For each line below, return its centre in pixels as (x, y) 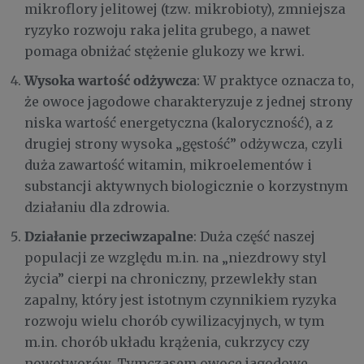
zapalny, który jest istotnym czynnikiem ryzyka (180, 299)
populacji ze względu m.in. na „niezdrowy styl (175, 257)
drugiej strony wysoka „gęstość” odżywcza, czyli (184, 143)
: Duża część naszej (254, 236)
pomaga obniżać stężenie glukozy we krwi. (165, 51)
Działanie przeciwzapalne (109, 236)
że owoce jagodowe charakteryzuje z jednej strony (188, 101)
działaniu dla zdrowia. (97, 207)
